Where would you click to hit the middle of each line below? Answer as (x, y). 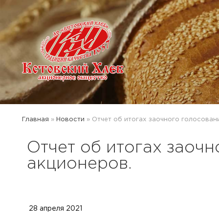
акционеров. (79, 164)
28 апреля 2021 (55, 208)
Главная (35, 119)
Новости (70, 119)
